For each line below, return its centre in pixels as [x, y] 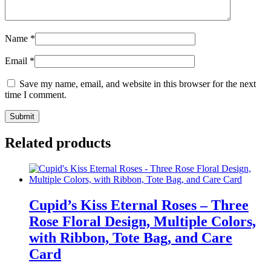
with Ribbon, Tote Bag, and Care [131, 238]
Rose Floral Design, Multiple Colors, [142, 222]
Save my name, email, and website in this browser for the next [138, 84]
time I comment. [36, 95]
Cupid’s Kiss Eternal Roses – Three [139, 205]
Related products [58, 143]
